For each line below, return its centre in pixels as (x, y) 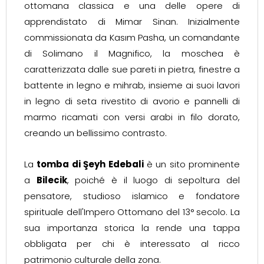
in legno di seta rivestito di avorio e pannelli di (132, 101)
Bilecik (52, 180)
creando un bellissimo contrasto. (95, 133)
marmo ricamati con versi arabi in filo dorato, (132, 117)
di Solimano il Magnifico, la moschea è (132, 53)
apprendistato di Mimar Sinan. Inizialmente (132, 22)
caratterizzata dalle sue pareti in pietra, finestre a (132, 69)
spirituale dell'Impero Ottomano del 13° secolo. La (132, 212)
